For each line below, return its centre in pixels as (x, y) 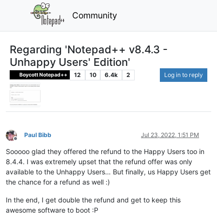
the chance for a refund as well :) (58, 182)
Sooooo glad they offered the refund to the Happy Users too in (105, 152)
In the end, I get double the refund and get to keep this (93, 200)
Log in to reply (184, 75)
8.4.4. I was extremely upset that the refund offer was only (99, 162)
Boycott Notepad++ (43, 75)
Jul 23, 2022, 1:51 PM (170, 135)
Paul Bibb (38, 135)
